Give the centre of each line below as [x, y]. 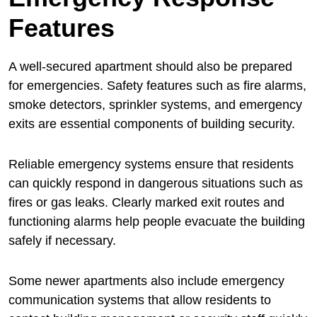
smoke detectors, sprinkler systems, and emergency [155, 105]
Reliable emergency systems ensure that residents [151, 165]
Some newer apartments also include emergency [146, 281]
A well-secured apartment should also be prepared [150, 67]
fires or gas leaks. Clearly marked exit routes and [146, 203]
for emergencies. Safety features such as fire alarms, [157, 86]
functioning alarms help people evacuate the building [157, 222]
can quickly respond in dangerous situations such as [156, 184]
